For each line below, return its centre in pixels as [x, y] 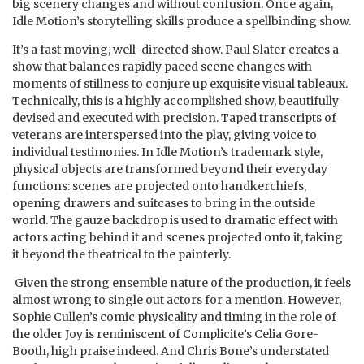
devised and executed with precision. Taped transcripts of [174, 118]
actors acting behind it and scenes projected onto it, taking [178, 238]
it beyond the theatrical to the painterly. [121, 255]
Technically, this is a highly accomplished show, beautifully [175, 101]
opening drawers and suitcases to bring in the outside [164, 204]
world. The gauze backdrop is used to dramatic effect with [175, 221]
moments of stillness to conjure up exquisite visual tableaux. [180, 84]
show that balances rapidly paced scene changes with [162, 67]
